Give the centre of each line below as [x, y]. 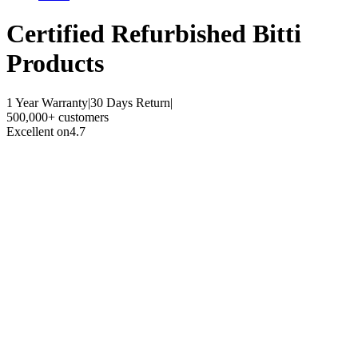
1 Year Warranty [47, 102]
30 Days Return [130, 102]
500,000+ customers [58, 117]
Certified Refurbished [129, 34]
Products [55, 64]
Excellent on [38, 131]
